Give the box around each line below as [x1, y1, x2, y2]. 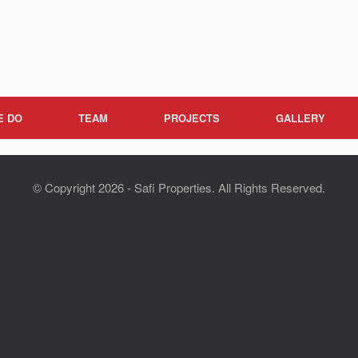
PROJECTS [164, 109, 220, 125]
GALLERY [276, 109, 325, 125]
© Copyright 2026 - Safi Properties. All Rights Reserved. [33, 178, 325, 196]
